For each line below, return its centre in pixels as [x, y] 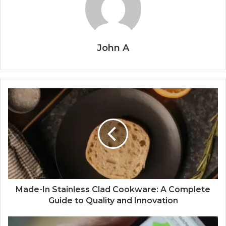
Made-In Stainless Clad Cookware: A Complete [113, 190]
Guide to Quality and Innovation [113, 201]
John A [113, 48]
